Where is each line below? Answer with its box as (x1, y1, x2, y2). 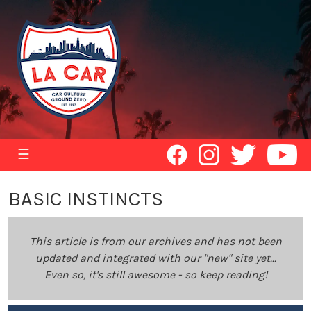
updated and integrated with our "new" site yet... (35, 251, 276, 264)
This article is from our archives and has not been (29, 235, 282, 248)
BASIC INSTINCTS (8, 187, 163, 210)
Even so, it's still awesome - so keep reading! (44, 268, 267, 281)
